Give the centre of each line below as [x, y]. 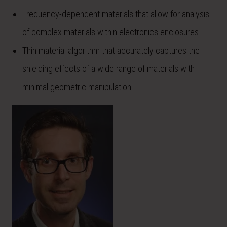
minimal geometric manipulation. [78, 87]
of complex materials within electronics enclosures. [111, 32]
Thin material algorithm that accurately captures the [111, 50]
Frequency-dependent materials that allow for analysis [116, 14]
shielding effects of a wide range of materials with [108, 69]
